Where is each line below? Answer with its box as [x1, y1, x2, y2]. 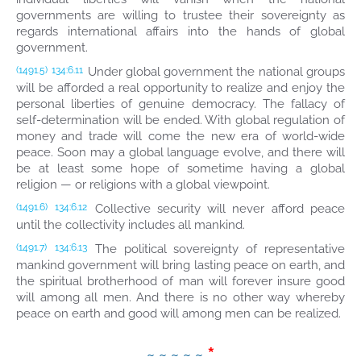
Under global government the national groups [84, 64, 346, 79]
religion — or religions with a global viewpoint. [16, 177, 270, 192]
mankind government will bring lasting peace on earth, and [16, 258, 345, 272]
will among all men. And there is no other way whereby [16, 290, 345, 305]
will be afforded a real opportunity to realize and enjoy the [16, 81, 345, 95]
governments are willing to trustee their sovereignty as [16, 8, 345, 23]
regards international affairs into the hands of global [16, 24, 345, 39]
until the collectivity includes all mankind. [16, 218, 245, 232]
